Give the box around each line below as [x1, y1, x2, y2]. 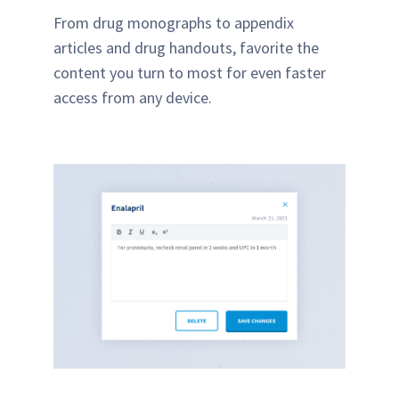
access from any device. [53, 87, 212, 109]
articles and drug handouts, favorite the [53, 37, 319, 59]
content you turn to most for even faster [53, 62, 326, 84]
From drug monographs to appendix [53, 12, 294, 34]
